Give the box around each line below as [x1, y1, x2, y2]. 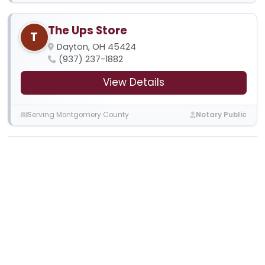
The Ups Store [47, 22, 127, 38]
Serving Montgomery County [27, 110, 129, 120]
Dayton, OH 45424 [56, 40, 136, 53]
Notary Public [196, 110, 247, 120]
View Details [103, 75, 164, 90]
